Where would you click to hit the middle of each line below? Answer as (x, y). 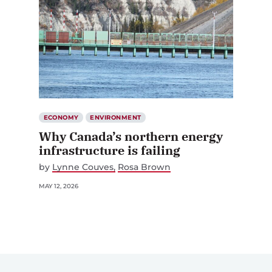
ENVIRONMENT (116, 117)
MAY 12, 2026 (59, 186)
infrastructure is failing (110, 150)
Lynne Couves (83, 167)
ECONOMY (61, 117)
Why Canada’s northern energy (131, 136)
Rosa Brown (144, 167)
